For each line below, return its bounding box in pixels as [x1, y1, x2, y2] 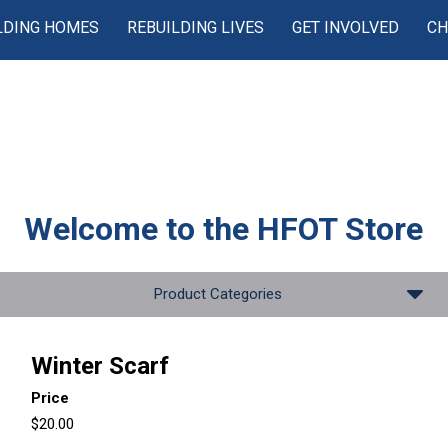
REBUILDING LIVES [127, 18, 265, 37]
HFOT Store [257, 210, 424, 248]
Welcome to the [24, 210, 258, 248]
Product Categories [153, 285, 282, 303]
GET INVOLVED [292, 18, 400, 37]
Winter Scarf [30, 352, 169, 380]
